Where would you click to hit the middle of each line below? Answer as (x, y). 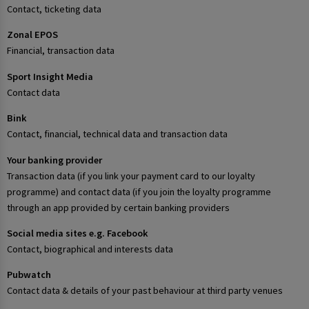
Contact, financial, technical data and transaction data (117, 134)
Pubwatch (29, 275)
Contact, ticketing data (54, 9)
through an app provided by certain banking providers (118, 207)
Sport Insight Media (50, 76)
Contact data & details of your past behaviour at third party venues (145, 291)
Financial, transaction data (61, 51)
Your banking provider (54, 160)
